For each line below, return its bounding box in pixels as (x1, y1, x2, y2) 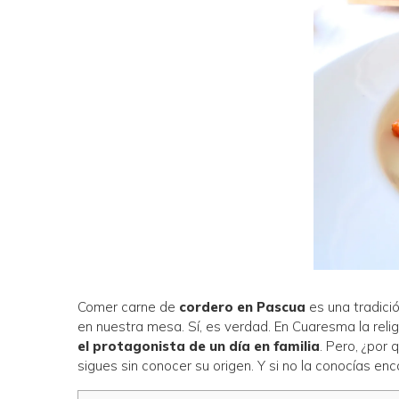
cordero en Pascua (179, 298, 306, 316)
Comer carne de (77, 298, 180, 316)
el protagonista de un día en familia (77, 338, 321, 355)
